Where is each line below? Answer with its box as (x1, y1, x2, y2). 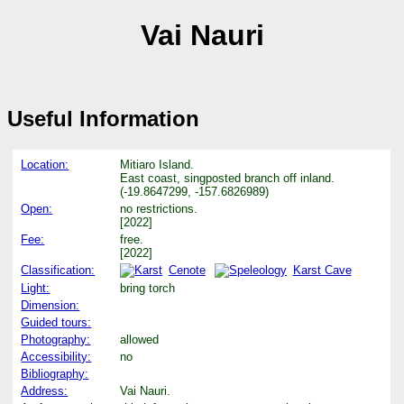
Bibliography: (21, 366, 89, 381)
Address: (21, 383, 69, 398)
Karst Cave (292, 262, 352, 277)
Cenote (168, 262, 206, 277)
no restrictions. (120, 201, 198, 216)
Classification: (21, 262, 96, 277)
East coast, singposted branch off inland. (120, 170, 335, 185)
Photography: (21, 332, 91, 346)
